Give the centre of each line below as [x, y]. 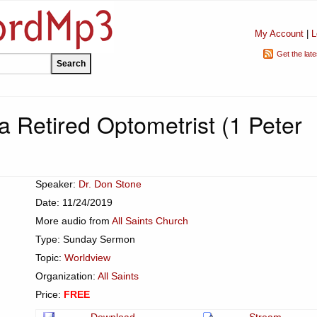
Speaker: [57, 184]
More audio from [74, 221]
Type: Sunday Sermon [85, 239]
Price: [50, 294]
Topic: [50, 258]
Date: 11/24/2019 [74, 202]
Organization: [67, 276]
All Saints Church [150, 221]
